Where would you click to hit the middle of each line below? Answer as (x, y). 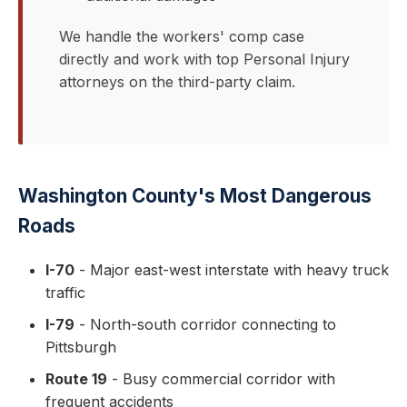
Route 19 (76, 379)
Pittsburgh (81, 347)
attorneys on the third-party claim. (177, 82)
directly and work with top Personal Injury (204, 59)
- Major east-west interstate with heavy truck (232, 270)
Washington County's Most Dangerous (195, 196)
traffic (65, 293)
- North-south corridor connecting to (205, 324)
